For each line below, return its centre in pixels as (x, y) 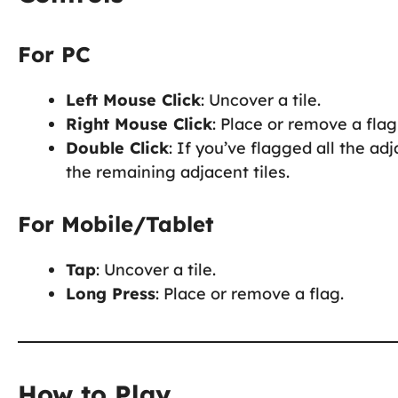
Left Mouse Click (133, 99)
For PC (54, 54)
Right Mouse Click (139, 123)
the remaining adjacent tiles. (178, 171)
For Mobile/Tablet (116, 223)
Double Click (117, 147)
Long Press (111, 293)
